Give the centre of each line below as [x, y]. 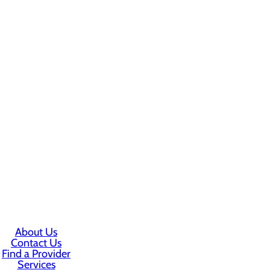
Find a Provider [36, 253]
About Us [36, 232]
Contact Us [36, 243]
